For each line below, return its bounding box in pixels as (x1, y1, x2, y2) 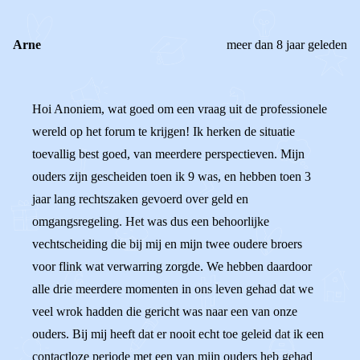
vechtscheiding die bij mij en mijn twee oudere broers (32, 237, 302, 251)
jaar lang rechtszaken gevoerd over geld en (32, 192, 248, 206)
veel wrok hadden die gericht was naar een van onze (32, 305, 297, 318)
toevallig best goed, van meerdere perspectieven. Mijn (32, 147, 305, 161)
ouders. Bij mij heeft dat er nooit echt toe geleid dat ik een (32, 327, 324, 341)
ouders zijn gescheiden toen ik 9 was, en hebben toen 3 (32, 170, 311, 183)
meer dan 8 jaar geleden (227, 38, 347, 51)
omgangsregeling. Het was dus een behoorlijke (32, 215, 269, 228)
